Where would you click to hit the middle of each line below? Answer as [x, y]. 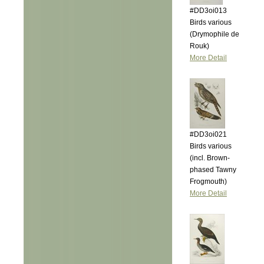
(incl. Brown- [210, 158]
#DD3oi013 [208, 11]
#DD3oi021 [208, 134]
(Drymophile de [214, 34]
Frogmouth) [208, 181]
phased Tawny [213, 170]
